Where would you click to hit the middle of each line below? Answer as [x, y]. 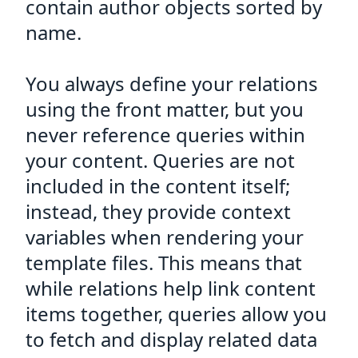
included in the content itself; [158, 186]
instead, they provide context [158, 211]
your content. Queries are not [160, 160]
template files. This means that [164, 263]
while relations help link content [171, 288]
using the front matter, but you [165, 109]
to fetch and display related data [171, 339]
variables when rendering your [165, 237]
